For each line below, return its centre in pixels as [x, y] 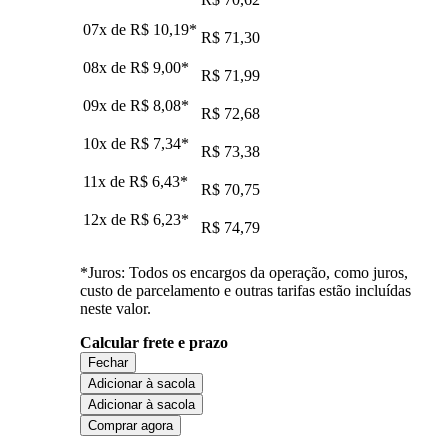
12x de [106, 219]
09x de [106, 105]
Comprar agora [130, 425]
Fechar [108, 362]
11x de [106, 181]
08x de [106, 67]
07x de [106, 29]
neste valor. [115, 308]
